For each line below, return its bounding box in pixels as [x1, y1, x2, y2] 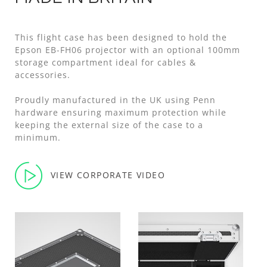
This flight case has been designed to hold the [15, 31, 227, 43]
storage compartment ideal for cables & [15, 56, 196, 68]
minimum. [15, 131, 61, 143]
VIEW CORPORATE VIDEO [51, 169, 165, 181]
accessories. [15, 69, 70, 80]
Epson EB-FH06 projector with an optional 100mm [15, 44, 240, 55]
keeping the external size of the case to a [15, 119, 203, 131]
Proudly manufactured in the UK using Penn [15, 94, 216, 105]
